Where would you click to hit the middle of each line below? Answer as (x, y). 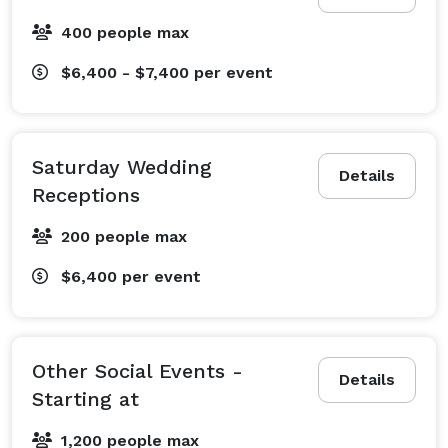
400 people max (125, 32)
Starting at (85, 398)
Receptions (86, 194)
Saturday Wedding (122, 166)
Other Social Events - (137, 370)
